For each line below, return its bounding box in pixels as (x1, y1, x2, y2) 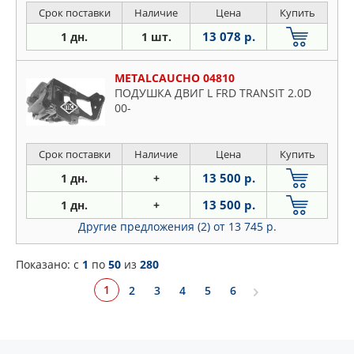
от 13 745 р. (213, 219, 277, 235)
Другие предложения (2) (77, 219, 213, 235)
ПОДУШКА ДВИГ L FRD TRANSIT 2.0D (115, 85, 311, 101)
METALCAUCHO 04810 (115, 70, 235, 86)
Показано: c (16, 257, 82, 273)
